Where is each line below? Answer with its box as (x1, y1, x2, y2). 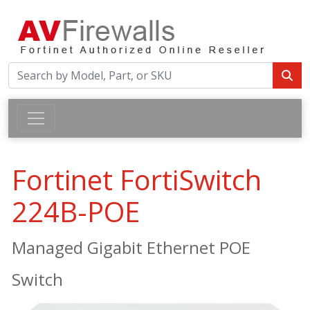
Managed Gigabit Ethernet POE (12, 236, 250, 259)
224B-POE (12, 192, 140, 230)
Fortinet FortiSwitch (12, 161, 262, 199)
